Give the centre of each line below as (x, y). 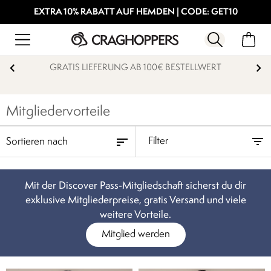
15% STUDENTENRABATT (135, 68)
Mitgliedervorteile (58, 112)
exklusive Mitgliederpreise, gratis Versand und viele (135, 201)
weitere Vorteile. (135, 215)
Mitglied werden (135, 234)
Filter (158, 141)
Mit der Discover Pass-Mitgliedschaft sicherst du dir (135, 186)
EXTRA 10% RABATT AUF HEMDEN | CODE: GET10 (135, 12)
